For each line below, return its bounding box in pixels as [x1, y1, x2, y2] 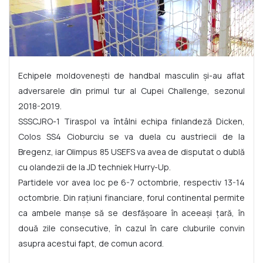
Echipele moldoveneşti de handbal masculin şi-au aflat [18, 70, 245, 82]
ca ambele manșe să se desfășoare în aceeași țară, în [18, 207, 245, 219]
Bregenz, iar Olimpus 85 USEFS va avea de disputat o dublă [18, 146, 245, 158]
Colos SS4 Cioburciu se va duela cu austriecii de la [18, 131, 245, 143]
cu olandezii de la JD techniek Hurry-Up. [18, 161, 171, 173]
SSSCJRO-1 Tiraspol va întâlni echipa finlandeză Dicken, [18, 116, 245, 127]
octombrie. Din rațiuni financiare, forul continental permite [18, 192, 245, 204]
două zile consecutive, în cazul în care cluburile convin [18, 222, 245, 234]
